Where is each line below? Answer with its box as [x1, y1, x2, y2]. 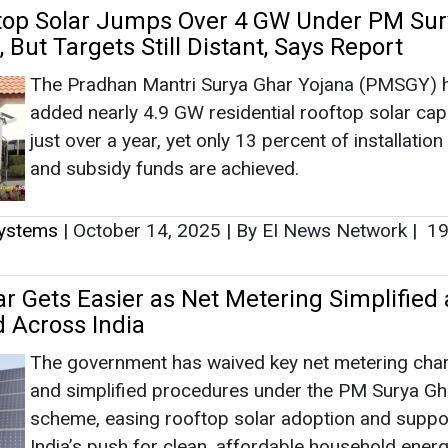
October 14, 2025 [68, 218, 226, 242]
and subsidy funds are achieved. [30, 156, 299, 180]
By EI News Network [231, 218, 412, 242]
